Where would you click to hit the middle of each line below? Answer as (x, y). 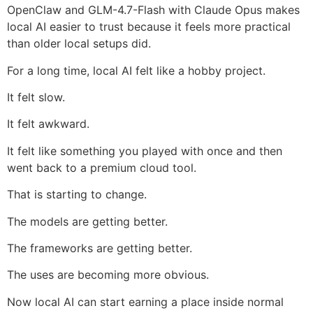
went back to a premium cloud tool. (102, 167)
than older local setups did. (79, 44)
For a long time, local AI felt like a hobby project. (136, 70)
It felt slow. (36, 97)
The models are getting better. (87, 221)
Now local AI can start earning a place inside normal (145, 301)
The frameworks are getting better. (100, 248)
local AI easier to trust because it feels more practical (149, 27)
